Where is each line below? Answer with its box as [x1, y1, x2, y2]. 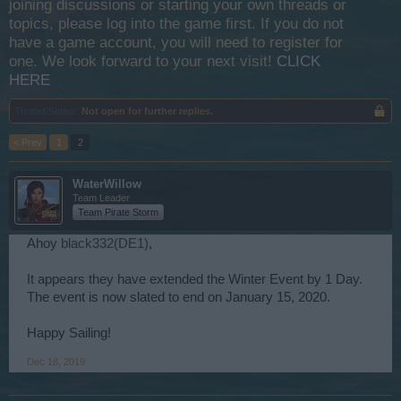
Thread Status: [14, 106, 79, 116]
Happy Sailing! [27, 326, 111, 340]
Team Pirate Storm [78, 207, 158, 218]
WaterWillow [73, 177, 141, 191]
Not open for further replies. [81, 106, 213, 116]
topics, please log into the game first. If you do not [9, 15, 344, 32]
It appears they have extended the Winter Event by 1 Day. [27, 272, 363, 286]
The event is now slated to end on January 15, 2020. [27, 290, 330, 304]
